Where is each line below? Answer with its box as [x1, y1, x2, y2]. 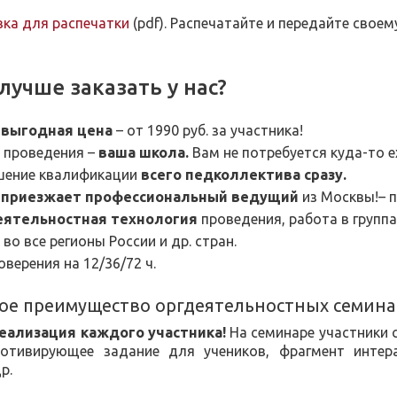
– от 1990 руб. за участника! [113, 122, 307, 138]
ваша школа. [98, 144, 189, 160]
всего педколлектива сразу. [137, 167, 350, 183]
